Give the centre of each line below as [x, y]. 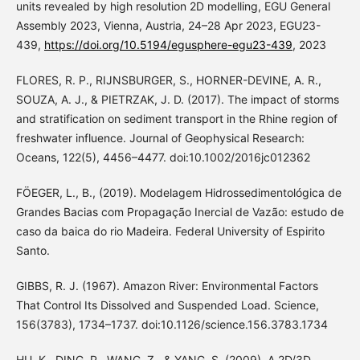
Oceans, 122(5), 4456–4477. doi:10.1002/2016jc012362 [163, 157]
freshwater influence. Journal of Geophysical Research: [160, 137]
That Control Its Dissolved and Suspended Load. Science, [167, 305]
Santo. [33, 250]
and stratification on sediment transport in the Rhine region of [176, 118]
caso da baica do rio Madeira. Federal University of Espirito [170, 231]
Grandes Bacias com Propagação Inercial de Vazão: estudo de [180, 211]
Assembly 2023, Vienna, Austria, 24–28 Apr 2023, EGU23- [168, 25]
